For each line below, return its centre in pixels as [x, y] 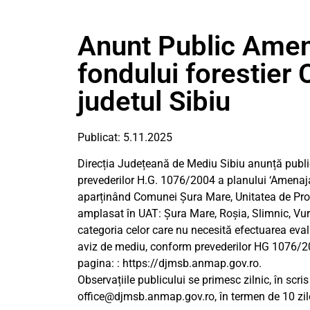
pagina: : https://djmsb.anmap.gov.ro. [170, 264]
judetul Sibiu [154, 101]
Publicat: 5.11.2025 [125, 137]
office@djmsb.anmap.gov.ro [146, 297]
